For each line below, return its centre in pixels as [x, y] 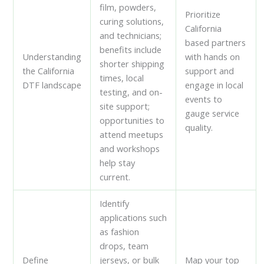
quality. [199, 127]
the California [49, 70]
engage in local [214, 85]
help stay [118, 162]
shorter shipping [132, 63]
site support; [125, 106]
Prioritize [203, 14]
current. [115, 176]
